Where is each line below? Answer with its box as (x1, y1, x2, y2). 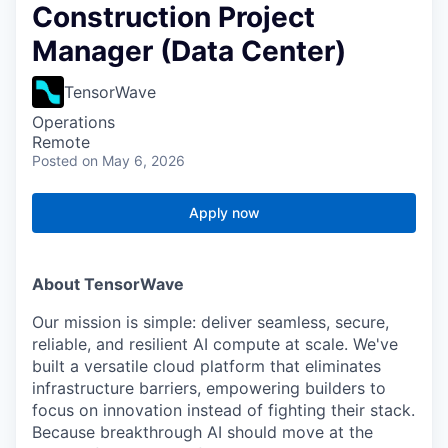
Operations (32, 112, 115, 132)
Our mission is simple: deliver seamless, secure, (32, 312, 389, 332)
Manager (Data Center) (32, 34, 346, 68)
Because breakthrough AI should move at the (32, 422, 373, 442)
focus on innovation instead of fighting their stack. (32, 400, 415, 420)
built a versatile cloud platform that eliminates (32, 356, 381, 376)
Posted (32, 152, 78, 169)
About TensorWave (32, 274, 184, 294)
